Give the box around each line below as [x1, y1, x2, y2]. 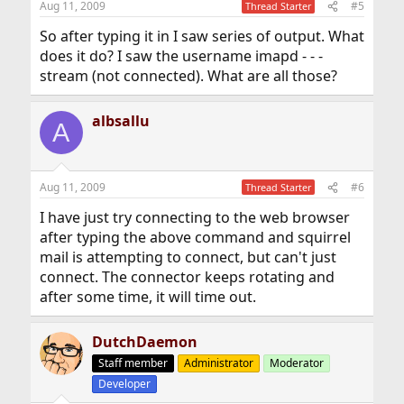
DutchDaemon [91, 332, 197, 352]
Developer [97, 376, 151, 391]
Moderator [269, 355, 324, 371]
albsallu [91, 111, 150, 131]
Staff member [97, 355, 168, 371]
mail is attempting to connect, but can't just [39, 247, 336, 267]
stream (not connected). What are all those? [39, 66, 337, 86]
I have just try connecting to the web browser [39, 207, 350, 227]
